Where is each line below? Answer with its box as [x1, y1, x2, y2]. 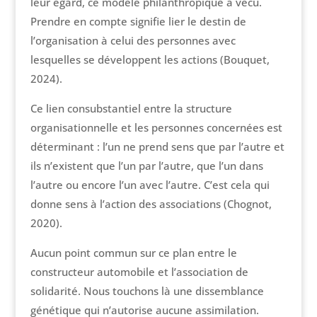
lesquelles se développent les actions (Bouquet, [30, 52, 270, 67]
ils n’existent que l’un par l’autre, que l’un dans [30, 158, 263, 173]
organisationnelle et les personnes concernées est [30, 120, 282, 135]
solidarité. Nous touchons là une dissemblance [30, 284, 264, 299]
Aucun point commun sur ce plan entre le [30, 246, 237, 260]
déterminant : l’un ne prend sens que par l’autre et [30, 139, 284, 154]
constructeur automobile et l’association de [30, 265, 248, 279]
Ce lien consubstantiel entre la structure [30, 101, 232, 116]
